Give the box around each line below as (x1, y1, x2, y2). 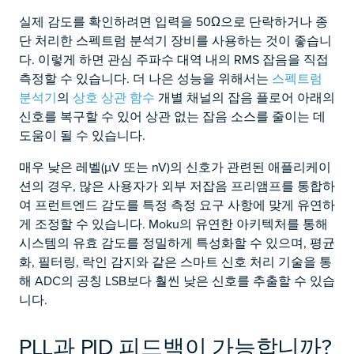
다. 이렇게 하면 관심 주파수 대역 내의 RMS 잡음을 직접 (19, 51, 329, 68)
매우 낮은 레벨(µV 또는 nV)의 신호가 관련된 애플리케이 (19, 158, 331, 175)
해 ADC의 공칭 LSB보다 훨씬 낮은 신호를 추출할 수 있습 (19, 272, 335, 289)
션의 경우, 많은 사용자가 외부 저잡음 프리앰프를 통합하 (19, 177, 335, 194)
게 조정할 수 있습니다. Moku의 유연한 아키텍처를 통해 (19, 215, 328, 232)
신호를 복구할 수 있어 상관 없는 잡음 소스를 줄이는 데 (19, 107, 326, 125)
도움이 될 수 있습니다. (19, 126, 145, 144)
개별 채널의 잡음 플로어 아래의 (155, 88, 335, 106)
